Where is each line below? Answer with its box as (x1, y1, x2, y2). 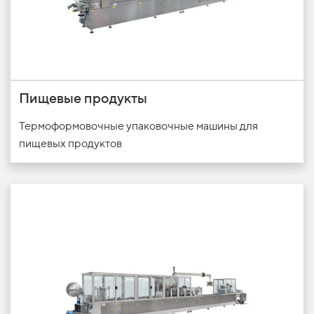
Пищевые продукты (19, 89, 147, 106)
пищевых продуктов (19, 136, 122, 150)
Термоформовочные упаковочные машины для (19, 118, 258, 132)
